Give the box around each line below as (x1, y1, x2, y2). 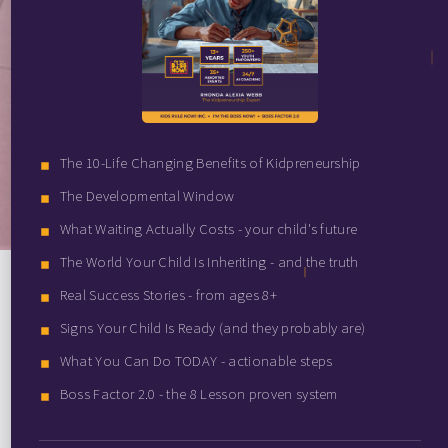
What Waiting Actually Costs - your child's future (59, 219, 358, 238)
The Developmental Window (59, 186, 235, 205)
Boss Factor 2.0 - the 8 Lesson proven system (59, 384, 338, 403)
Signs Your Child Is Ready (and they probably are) (59, 318, 366, 337)
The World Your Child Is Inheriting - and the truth (59, 252, 359, 271)
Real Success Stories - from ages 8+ (59, 285, 277, 304)
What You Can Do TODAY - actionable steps (59, 351, 333, 370)
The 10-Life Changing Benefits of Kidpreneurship (59, 153, 361, 172)
